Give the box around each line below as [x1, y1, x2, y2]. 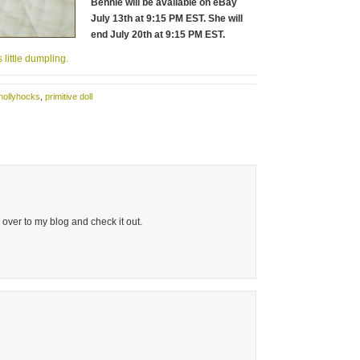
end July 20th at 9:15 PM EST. [91, 29, 225, 40]
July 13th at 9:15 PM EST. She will [91, 13, 243, 24]
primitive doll [45, 92, 92, 101]
